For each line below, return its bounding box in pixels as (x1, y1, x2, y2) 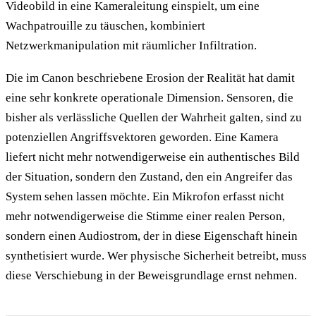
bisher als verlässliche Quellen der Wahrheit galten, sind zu (6, 110, 302, 124)
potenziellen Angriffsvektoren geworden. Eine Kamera (6, 130, 279, 144)
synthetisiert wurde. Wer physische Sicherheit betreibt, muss (6, 248, 307, 262)
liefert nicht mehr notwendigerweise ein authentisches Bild (6, 150, 300, 164)
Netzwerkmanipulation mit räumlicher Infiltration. (6, 38, 257, 52)
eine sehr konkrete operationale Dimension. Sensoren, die (6, 90, 293, 104)
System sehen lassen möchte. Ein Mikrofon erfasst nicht (6, 189, 284, 203)
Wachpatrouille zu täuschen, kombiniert (6, 18, 205, 32)
